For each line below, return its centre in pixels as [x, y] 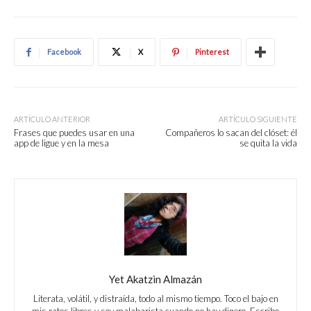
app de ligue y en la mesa [61, 143]
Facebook [64, 52]
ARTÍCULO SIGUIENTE [258, 119]
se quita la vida [268, 143]
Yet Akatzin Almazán [155, 279]
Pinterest [212, 52]
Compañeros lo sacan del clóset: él [231, 133]
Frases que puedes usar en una [74, 133]
